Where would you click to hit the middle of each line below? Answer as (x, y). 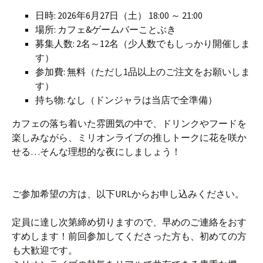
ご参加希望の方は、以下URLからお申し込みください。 (128, 194)
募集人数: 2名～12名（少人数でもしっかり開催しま (143, 43)
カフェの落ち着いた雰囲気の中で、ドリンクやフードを (129, 123)
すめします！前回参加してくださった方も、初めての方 (129, 236)
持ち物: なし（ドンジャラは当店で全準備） (126, 100)
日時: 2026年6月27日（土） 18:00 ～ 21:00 (119, 15)
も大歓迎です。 (45, 250)
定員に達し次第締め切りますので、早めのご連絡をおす (129, 222)
